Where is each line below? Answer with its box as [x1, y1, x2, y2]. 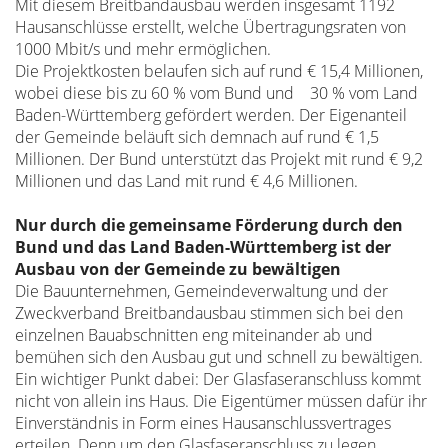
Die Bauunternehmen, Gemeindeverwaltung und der [15, 280, 388, 302]
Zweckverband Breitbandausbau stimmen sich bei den [15, 302, 403, 324]
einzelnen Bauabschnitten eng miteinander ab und [15, 324, 373, 346]
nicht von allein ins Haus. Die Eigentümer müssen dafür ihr [15, 390, 427, 412]
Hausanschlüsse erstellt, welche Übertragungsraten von [15, 16, 406, 38]
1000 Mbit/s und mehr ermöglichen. [15, 38, 275, 60]
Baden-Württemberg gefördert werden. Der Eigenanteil [15, 104, 407, 126]
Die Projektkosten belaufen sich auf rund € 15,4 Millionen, [15, 60, 423, 82]
